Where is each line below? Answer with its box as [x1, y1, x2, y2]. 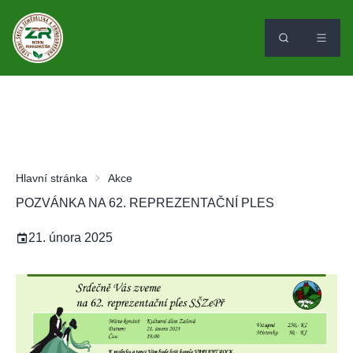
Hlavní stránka [16, 172, 87, 184]
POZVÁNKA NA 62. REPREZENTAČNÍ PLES [16, 196, 274, 210]
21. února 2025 [28, 231, 113, 244]
